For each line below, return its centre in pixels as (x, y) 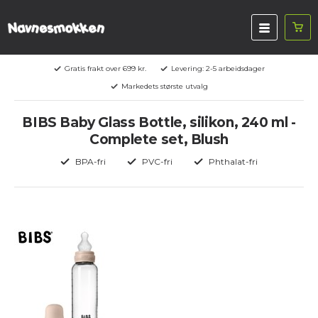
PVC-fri (157, 161)
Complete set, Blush (159, 139)
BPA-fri (91, 161)
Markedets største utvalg (164, 86)
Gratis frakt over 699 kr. (105, 68)
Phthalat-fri (233, 161)
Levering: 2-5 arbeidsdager (218, 68)
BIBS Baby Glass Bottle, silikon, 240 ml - (159, 122)
